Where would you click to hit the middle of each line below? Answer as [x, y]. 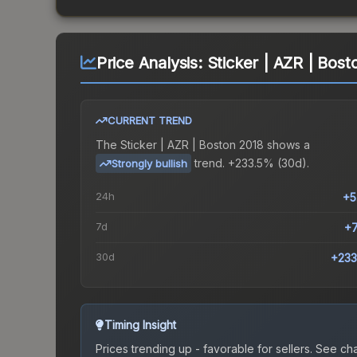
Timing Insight [140, 325]
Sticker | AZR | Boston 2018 [192, 145]
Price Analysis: [151, 63]
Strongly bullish [149, 164]
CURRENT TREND [150, 121]
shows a [287, 145]
